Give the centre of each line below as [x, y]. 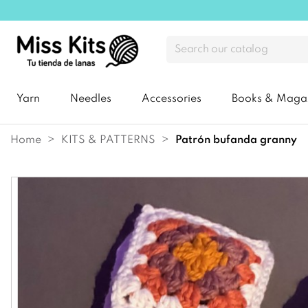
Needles [91, 99]
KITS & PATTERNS [108, 140]
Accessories [172, 99]
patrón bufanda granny [239, 140]
